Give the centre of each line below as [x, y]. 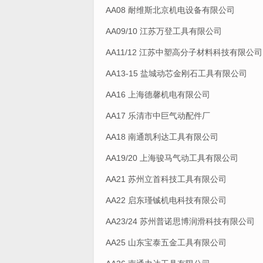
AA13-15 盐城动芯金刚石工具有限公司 [176, 74]
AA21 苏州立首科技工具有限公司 [166, 179]
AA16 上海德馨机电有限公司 [158, 95]
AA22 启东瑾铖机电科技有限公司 [166, 200]
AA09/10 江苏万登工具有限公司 [164, 31]
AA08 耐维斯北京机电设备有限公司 [170, 10]
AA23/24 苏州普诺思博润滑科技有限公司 [180, 222]
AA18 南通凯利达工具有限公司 [162, 137]
